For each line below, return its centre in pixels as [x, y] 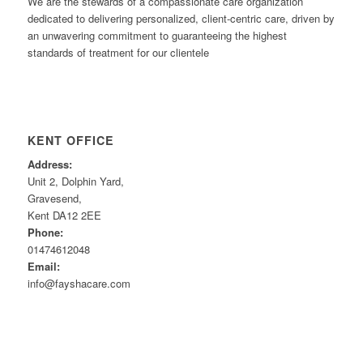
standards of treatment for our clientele [118, 53]
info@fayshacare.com [79, 284]
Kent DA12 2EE [64, 216]
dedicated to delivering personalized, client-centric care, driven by [181, 19]
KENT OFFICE [70, 141]
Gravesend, [54, 199]
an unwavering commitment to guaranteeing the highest [157, 36]
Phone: [45, 233]
